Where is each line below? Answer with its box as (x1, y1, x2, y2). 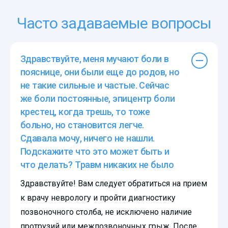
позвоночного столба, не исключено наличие (20, 207, 192, 217)
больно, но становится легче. (20, 119, 144, 130)
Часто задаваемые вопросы (16, 14, 212, 32)
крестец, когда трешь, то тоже (20, 106, 150, 117)
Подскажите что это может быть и (20, 146, 169, 157)
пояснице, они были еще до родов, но (20, 66, 180, 77)
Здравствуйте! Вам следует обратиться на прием (20, 178, 207, 188)
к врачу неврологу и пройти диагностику (20, 192, 176, 203)
